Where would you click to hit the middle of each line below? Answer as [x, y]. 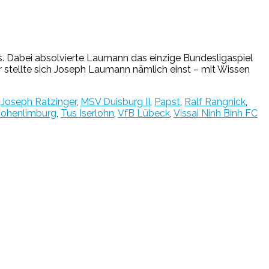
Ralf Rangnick [215, 101]
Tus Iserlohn [87, 113]
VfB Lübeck [144, 113]
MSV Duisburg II [115, 101]
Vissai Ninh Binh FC [216, 113]
